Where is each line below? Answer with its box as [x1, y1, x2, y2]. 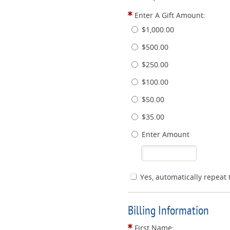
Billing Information [128, 203, 209, 218]
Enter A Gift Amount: [135, 10, 205, 20]
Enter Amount [142, 129, 189, 139]
